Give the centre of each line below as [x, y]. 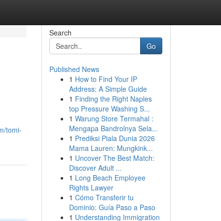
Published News [74, 69]
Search [60, 33]
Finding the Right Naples [113, 99]
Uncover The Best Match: [114, 158]
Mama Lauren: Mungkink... [111, 148]
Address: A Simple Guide [108, 89]
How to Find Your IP [106, 79]
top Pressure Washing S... [109, 109]
